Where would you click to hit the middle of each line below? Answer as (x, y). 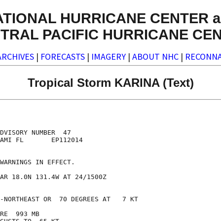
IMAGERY (109, 57)
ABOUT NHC (155, 57)
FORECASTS (63, 57)
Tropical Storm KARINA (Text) (110, 82)
